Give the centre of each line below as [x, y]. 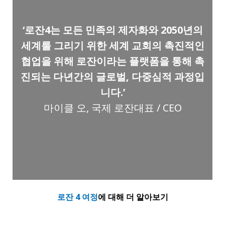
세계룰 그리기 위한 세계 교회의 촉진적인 [113, 45]
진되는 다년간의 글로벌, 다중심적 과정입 [113, 76]
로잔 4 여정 [77, 197]
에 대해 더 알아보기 [133, 197]
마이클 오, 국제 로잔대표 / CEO [113, 107]
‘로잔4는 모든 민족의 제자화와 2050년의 [113, 30]
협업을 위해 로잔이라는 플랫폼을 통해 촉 [113, 61]
